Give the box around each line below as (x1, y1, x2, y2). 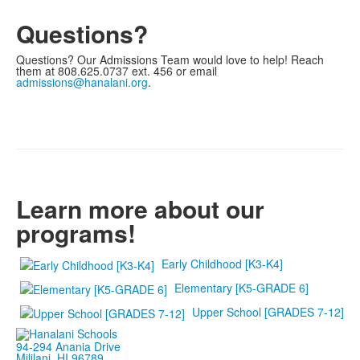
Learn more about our (16, 191, 264, 227)
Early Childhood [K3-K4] (162, 256, 283, 272)
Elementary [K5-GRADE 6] (174, 280, 309, 296)
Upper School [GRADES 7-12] (192, 304, 344, 320)
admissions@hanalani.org (16, 74, 148, 91)
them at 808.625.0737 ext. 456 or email (16, 63, 217, 80)
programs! (16, 215, 136, 251)
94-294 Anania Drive (16, 337, 121, 354)
